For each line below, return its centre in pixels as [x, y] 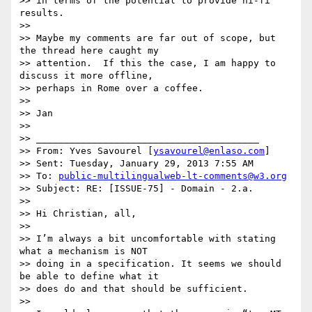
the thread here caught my [89, 51]
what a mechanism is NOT [84, 251]
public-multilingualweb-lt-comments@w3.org [173, 176]
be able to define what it [89, 276]
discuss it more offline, [86, 76]
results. [42, 13]
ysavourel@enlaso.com [209, 151]
